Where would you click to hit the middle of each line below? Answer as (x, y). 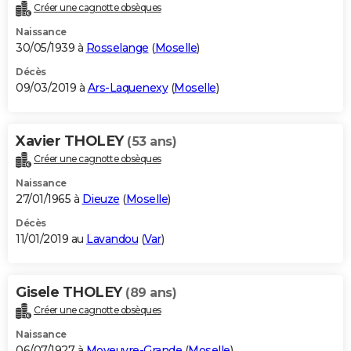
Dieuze (101, 199)
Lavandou (112, 239)
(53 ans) (152, 142)
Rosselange (117, 48)
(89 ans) (151, 293)
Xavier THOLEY (71, 141)
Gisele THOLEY (71, 293)
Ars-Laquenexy (127, 88)
